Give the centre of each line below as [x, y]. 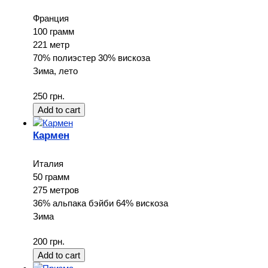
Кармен [51, 135]
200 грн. [49, 241]
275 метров [56, 190]
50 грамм [51, 176]
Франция [51, 18]
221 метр [51, 44]
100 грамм [54, 31]
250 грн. [49, 96]
